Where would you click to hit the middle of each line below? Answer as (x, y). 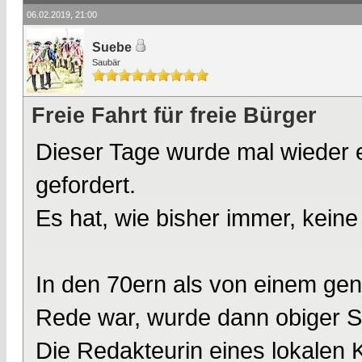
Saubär (106, 62)
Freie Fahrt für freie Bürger (174, 116)
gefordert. (86, 185)
